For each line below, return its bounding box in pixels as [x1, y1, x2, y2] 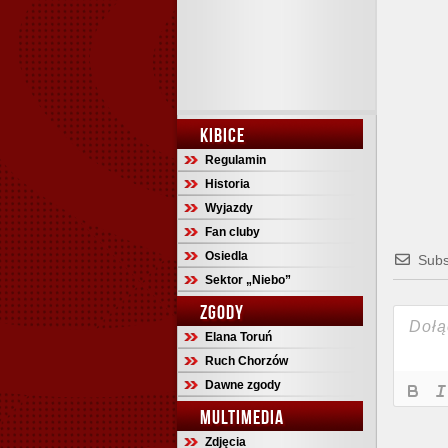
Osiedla [205, 249, 248, 263]
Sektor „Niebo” [205, 273, 291, 287]
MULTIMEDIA [200, 406, 284, 428]
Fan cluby [205, 225, 260, 239]
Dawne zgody [205, 378, 281, 392]
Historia [205, 177, 250, 191]
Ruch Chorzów [205, 354, 288, 368]
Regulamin [205, 153, 266, 167]
